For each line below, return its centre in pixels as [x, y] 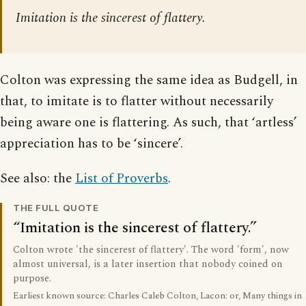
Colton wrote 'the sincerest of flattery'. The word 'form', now [151, 250]
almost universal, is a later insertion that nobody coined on [148, 265]
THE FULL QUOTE [56, 208]
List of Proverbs [122, 179]
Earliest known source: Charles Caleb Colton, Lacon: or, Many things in [157, 296]
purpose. [32, 279]
